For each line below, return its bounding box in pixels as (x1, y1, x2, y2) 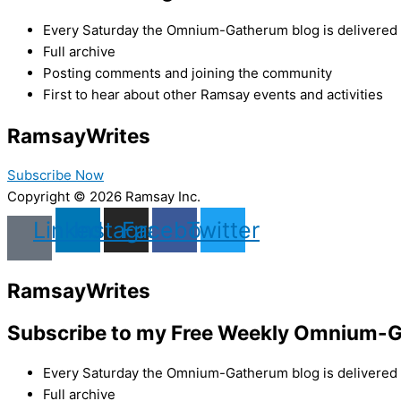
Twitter (186, 216, 260, 243)
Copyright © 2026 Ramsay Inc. (7, 188, 200, 206)
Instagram (73, 216, 179, 243)
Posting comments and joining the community (43, 64, 332, 81)
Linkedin (33, 216, 123, 243)
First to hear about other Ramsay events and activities (43, 85, 383, 103)
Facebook (122, 216, 227, 243)
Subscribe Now (7, 166, 104, 184)
